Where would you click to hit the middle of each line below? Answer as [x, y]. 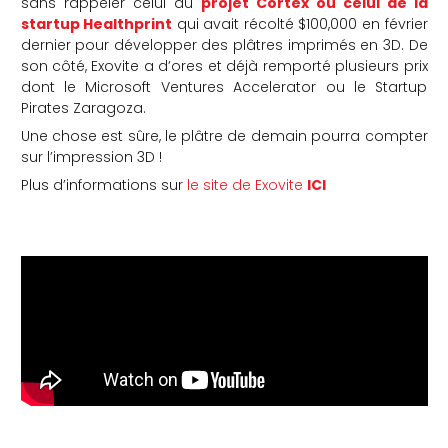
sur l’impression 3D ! [91, 157]
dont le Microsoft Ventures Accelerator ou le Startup [224, 87]
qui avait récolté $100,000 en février [300, 24]
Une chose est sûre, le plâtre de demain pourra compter [224, 136]
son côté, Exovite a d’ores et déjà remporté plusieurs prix [224, 66]
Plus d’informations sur [103, 185]
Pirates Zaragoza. [83, 108]
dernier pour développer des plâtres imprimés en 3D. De [224, 45]
